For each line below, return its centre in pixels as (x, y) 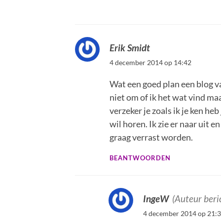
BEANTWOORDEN (140, 158)
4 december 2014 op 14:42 (150, 63)
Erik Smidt (130, 48)
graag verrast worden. (151, 137)
